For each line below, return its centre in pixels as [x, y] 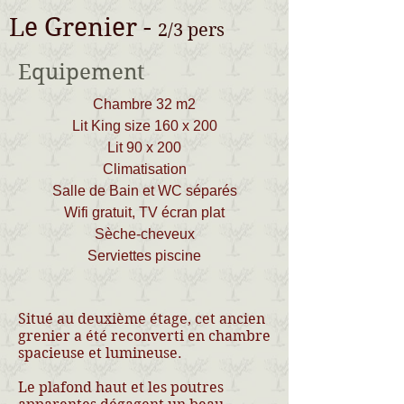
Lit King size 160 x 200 [144, 126]
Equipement [81, 72]
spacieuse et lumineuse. [100, 353]
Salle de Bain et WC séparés [144, 191]
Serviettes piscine [144, 256]
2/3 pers [191, 30]
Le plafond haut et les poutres [121, 387]
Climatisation [144, 169]
